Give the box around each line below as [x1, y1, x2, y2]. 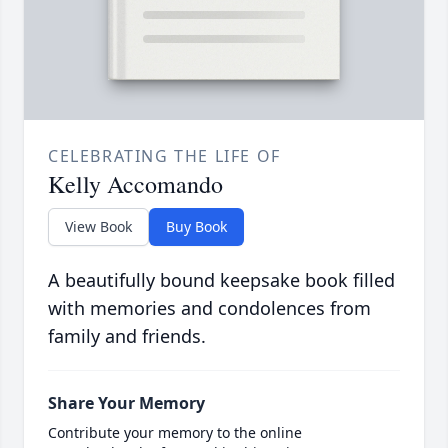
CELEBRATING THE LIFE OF [48, 145, 281, 168]
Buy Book [166, 217, 227, 237]
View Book [65, 217, 132, 237]
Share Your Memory [48, 392, 205, 415]
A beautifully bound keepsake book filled [48, 268, 395, 293]
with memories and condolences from [48, 296, 371, 321]
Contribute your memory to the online [48, 423, 302, 443]
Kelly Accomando [48, 168, 223, 201]
